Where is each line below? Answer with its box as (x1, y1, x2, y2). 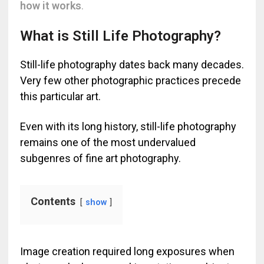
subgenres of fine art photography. (19, 152, 181, 164)
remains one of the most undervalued (19, 136, 196, 148)
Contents (30, 195, 75, 207)
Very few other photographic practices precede (19, 74, 241, 87)
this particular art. (19, 90, 101, 103)
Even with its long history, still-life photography (19, 120, 236, 133)
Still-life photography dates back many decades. (19, 58, 244, 71)
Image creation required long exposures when (19, 245, 235, 258)
